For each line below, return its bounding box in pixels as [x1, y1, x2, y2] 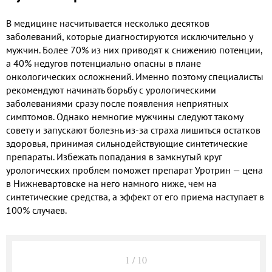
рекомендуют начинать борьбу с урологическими [6, 83, 216, 96]
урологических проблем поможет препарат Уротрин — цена [6, 163, 263, 176]
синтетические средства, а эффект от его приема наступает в [6, 190, 264, 203]
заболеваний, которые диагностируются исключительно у [6, 30, 253, 42]
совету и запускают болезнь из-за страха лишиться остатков [6, 123, 260, 136]
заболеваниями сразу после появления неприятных [6, 97, 228, 109]
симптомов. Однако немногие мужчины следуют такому [6, 110, 243, 123]
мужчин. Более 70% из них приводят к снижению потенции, [6, 43, 262, 56]
